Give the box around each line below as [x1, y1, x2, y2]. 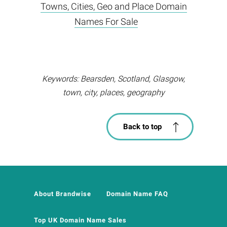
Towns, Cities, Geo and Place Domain [40, 1, 187, 12]
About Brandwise [33, 190, 91, 198]
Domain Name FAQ [106, 190, 168, 198]
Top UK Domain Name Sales [33, 216, 127, 224]
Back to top [123, 122, 162, 132]
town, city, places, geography [62, 88, 165, 98]
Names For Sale [74, 16, 138, 27]
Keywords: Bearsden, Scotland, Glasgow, [42, 74, 185, 84]
